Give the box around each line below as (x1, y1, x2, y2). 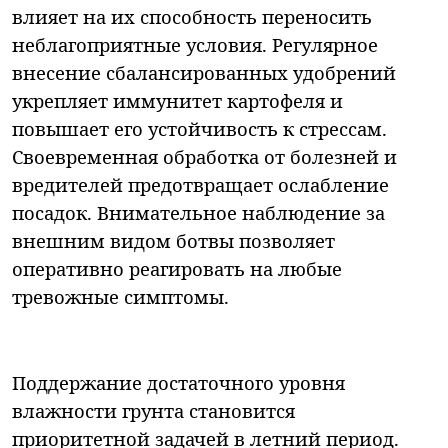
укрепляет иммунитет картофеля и (12, 87, 343, 113)
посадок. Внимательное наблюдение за (12, 199, 385, 225)
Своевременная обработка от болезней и (12, 143, 397, 169)
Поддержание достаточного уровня (12, 369, 345, 395)
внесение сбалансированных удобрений (12, 59, 396, 85)
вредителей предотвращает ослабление (12, 171, 389, 197)
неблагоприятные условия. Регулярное (12, 31, 378, 57)
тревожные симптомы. (12, 283, 229, 309)
